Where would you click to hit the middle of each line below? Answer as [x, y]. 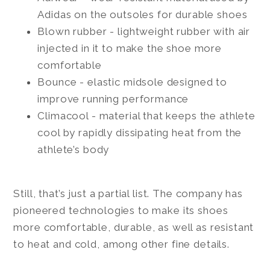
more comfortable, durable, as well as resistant [134, 227]
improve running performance [113, 99]
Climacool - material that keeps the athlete [146, 115]
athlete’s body [74, 149]
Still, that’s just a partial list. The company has [128, 193]
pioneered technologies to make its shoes [121, 210]
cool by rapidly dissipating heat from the [140, 132]
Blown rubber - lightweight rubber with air [144, 31]
